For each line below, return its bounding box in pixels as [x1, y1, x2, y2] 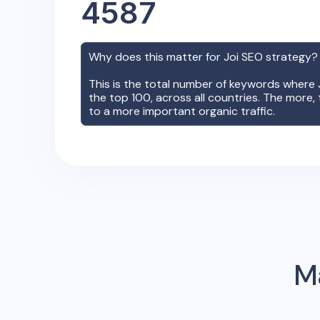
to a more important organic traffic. [89, 104, 275, 119]
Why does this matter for [89, 49, 224, 64]
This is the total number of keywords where [89, 76, 318, 91]
